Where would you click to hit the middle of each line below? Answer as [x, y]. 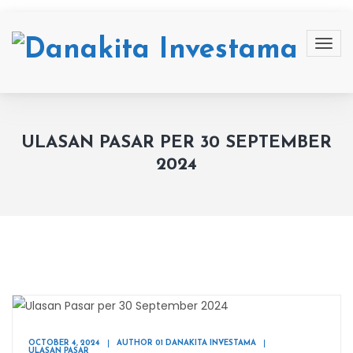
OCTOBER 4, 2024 [64, 343]
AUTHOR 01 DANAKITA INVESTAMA [186, 343]
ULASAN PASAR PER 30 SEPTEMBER [176, 143]
